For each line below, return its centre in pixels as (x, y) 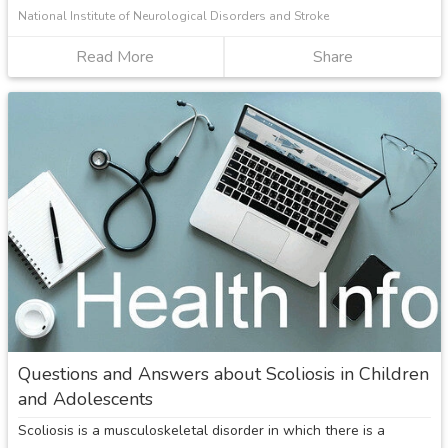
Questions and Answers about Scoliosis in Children (223, 373)
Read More (115, 56)
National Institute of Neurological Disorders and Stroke (173, 15)
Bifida (174, 136)
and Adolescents (85, 398)
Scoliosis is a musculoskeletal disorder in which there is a (201, 430)
